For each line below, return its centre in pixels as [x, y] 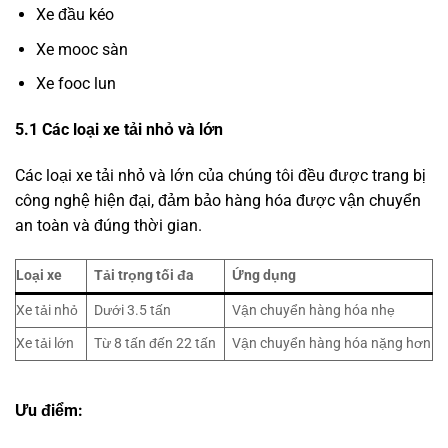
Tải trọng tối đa [144, 275]
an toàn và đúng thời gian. [108, 225]
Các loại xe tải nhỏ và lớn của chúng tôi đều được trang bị [220, 175]
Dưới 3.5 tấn [133, 310]
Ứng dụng [264, 275]
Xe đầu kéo [74, 15]
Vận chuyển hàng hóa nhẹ [314, 310]
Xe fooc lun [75, 84]
